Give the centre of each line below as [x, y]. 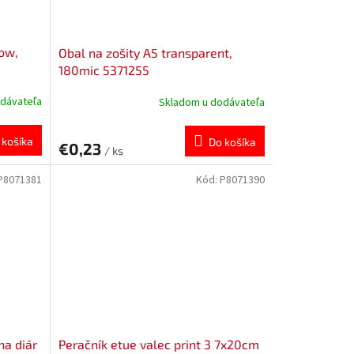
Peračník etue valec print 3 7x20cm [158, 345]
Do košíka [232, 142]
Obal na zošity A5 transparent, [145, 53]
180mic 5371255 [104, 70]
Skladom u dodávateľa [211, 102]
